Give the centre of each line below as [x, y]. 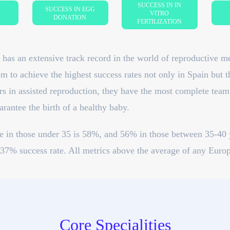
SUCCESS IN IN [160, 5]
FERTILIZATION [160, 22]
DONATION [70, 17]
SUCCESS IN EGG [70, 9]
